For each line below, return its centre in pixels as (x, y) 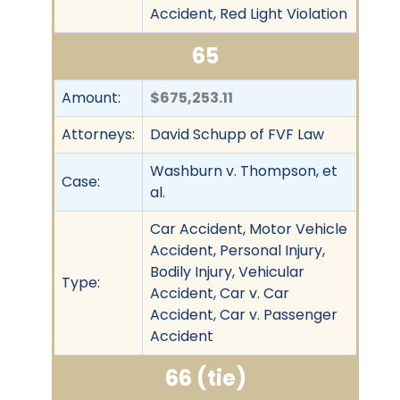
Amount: (91, 97)
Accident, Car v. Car (220, 293)
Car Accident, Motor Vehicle (249, 229)
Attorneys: (98, 134)
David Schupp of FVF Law (237, 134)
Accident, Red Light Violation (249, 13)
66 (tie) (205, 378)
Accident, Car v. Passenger (244, 314)
